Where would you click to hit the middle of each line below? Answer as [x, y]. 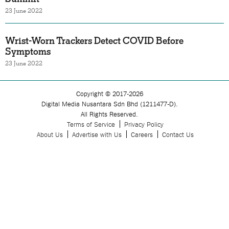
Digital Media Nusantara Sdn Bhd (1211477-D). [109, 103]
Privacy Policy [144, 123]
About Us [50, 134]
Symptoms [28, 51]
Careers [142, 134]
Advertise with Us [97, 134]
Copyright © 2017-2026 [109, 93]
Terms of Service [91, 123]
